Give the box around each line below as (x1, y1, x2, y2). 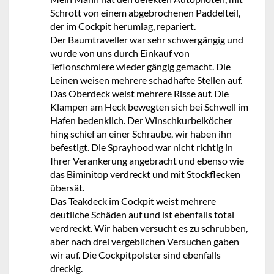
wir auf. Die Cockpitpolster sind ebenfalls (50, 249, 221, 261)
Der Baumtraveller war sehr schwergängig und (50, 34, 243, 45)
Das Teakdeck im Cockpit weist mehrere (50, 195, 216, 207)
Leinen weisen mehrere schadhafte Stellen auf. (50, 74, 242, 86)
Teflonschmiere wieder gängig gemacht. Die (50, 61, 231, 72)
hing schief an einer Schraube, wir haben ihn (50, 128, 232, 139)
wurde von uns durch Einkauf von (50, 47, 190, 59)
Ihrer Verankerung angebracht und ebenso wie (50, 155, 244, 166)
